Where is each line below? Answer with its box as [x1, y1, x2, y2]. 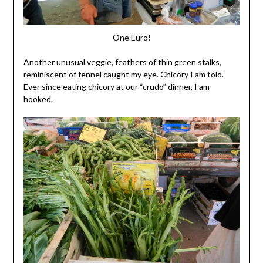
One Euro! [112, 32, 151, 43]
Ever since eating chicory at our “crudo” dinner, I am [23, 82, 210, 92]
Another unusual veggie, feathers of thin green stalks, [23, 57, 221, 68]
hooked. [23, 94, 53, 104]
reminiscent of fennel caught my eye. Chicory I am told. [23, 69, 224, 80]
